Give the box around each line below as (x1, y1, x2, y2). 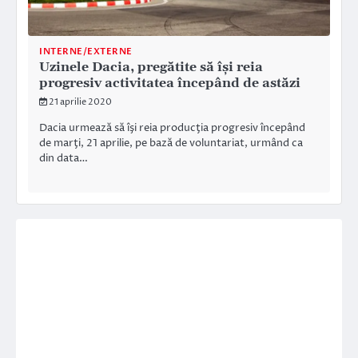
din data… (39, 150, 88, 165)
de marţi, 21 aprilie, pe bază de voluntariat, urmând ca (39, 135, 303, 150)
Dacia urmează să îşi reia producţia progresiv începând (39, 120, 305, 135)
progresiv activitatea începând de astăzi (39, 74, 300, 91)
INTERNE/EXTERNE (39, 45, 133, 58)
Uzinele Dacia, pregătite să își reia (39, 58, 263, 75)
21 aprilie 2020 (49, 95, 112, 108)
